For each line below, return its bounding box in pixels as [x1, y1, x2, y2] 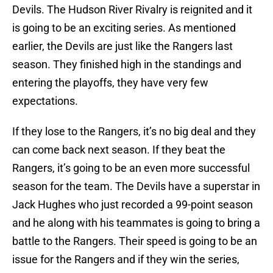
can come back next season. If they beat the [12, 143, 225, 157]
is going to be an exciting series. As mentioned [12, 21, 236, 35]
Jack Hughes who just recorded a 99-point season [12, 198, 253, 211]
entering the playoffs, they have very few [12, 76, 208, 90]
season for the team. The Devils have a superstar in [12, 180, 260, 193]
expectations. [12, 94, 78, 108]
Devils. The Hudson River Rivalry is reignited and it [12, 3, 252, 16]
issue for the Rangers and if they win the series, [12, 253, 239, 266]
